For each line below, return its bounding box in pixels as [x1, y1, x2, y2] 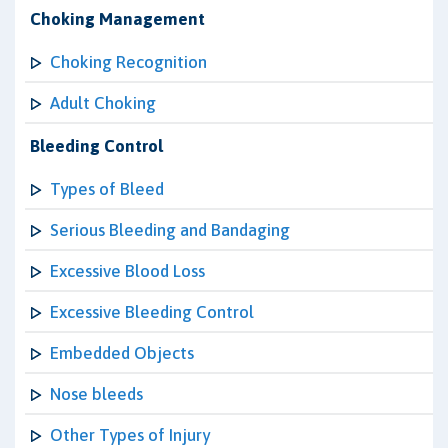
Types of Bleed [50, 179, 164, 199]
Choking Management [30, 9, 205, 29]
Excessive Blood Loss [50, 261, 205, 281]
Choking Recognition [50, 52, 207, 72]
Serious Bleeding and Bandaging [50, 220, 290, 240]
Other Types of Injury [50, 425, 210, 445]
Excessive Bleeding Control [50, 302, 254, 322]
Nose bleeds [50, 384, 143, 404]
